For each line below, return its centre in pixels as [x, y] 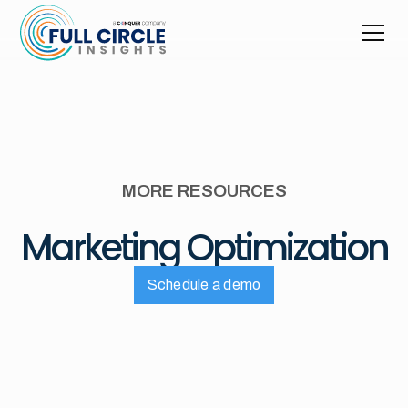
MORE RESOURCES [204, 191]
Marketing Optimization [204, 248]
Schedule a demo [204, 285]
